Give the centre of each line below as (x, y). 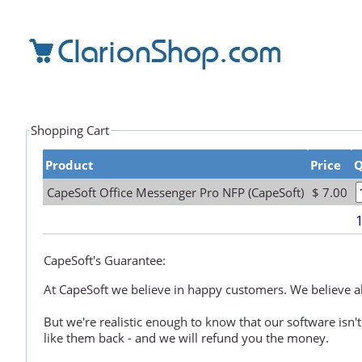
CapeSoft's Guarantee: (105, 261)
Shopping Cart (70, 130)
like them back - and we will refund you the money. (187, 337)
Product (70, 164)
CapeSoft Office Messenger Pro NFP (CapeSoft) (176, 192)
